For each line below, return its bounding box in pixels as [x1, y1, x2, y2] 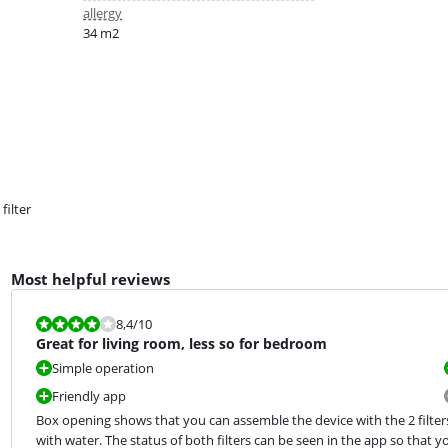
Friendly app [51, 387, 126, 406]
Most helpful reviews [10, 269, 170, 290]
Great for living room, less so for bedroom [35, 334, 327, 354]
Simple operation [51, 359, 154, 378]
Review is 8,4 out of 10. [10, 314, 144, 333]
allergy [83, 4, 122, 23]
